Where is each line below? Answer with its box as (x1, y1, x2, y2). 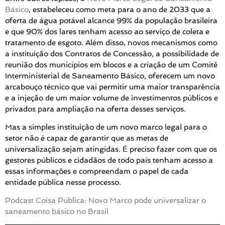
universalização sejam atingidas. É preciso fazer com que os (5, 145, 217, 154)
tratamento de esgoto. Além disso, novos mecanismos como (5, 38, 217, 47)
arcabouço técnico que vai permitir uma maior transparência (5, 82, 220, 91)
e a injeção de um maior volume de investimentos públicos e (5, 93, 218, 102)
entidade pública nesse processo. (5, 178, 121, 187)
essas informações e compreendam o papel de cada (5, 167, 188, 176)
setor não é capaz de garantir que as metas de (5, 134, 168, 143)
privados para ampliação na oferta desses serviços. (5, 104, 186, 114)
